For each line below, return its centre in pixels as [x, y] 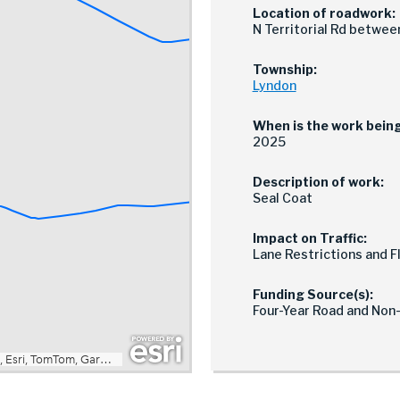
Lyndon [274, 85]
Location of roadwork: [324, 12]
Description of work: [318, 181]
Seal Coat [282, 197]
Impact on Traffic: [309, 237]
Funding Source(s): [312, 294]
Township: [284, 69]
